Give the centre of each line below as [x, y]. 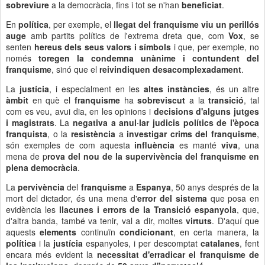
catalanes [220, 243]
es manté [201, 145]
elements [60, 232]
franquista [27, 134]
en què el [53, 100]
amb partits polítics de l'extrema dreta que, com [127, 36]
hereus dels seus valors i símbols [103, 47]
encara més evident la [50, 255]
